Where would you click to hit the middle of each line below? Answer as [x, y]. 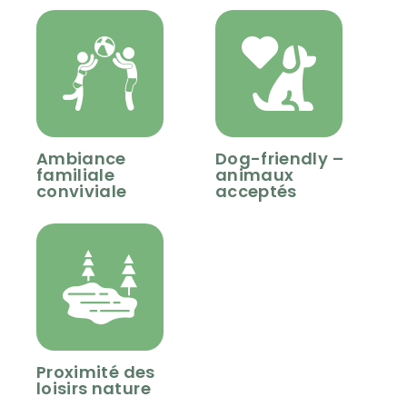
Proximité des [96, 372]
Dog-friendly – [279, 159]
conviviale [82, 192]
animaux [255, 175]
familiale [76, 175]
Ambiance [81, 159]
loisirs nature [94, 389]
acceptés [256, 192]
